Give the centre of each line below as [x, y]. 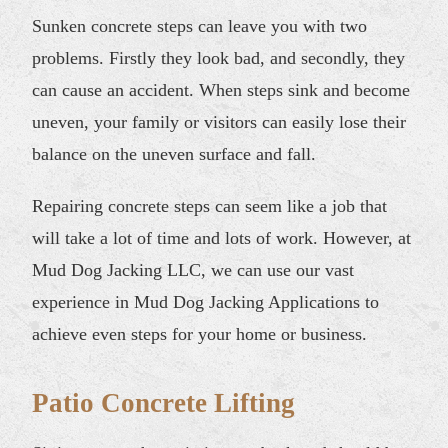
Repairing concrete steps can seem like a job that [210, 205]
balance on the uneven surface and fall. [174, 153]
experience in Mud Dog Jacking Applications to [206, 301]
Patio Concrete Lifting [164, 402]
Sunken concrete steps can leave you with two [200, 25]
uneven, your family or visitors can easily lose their [219, 121]
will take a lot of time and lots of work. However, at [222, 237]
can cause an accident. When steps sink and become [221, 89]
